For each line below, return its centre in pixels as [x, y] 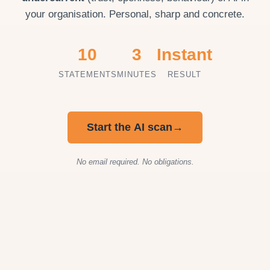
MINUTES [137, 74]
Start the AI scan [130, 127]
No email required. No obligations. [135, 162]
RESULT [184, 74]
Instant [184, 55]
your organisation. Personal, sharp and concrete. [135, 14]
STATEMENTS [87, 74]
